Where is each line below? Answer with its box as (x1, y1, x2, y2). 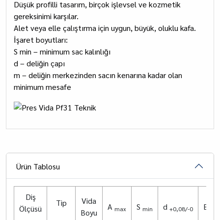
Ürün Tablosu (16, 161, 60, 171)
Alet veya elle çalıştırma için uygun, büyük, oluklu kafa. (14, 23, 196, 33)
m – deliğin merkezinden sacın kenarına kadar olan (14, 70, 182, 80)
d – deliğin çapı (14, 58, 65, 68)
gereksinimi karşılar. (14, 11, 79, 21)
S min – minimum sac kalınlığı (14, 46, 110, 56)
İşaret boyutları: (14, 34, 68, 45)
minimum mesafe (14, 82, 71, 92)
